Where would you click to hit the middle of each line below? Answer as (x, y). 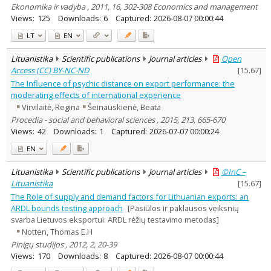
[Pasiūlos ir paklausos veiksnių (183, 208)
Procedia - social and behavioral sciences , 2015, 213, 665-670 (118, 119)
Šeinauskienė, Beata (125, 107)
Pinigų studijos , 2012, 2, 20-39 (64, 244)
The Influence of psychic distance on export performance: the (123, 83)
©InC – (233, 171)
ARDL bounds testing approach (67, 208)
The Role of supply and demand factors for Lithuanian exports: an (130, 196)
